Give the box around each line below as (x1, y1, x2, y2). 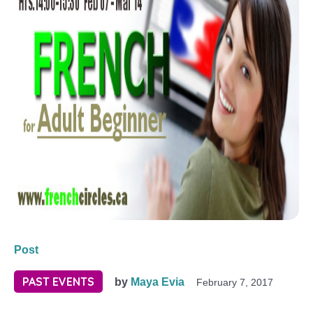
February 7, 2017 (196, 277, 273, 288)
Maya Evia (131, 276, 184, 288)
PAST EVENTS (22, 275, 94, 289)
